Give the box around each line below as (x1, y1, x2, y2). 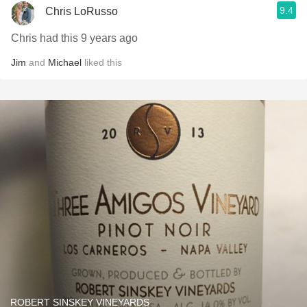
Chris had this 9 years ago (11, 32, 138, 44)
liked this (82, 57, 122, 68)
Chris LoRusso (45, 5, 118, 17)
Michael (48, 57, 82, 68)
